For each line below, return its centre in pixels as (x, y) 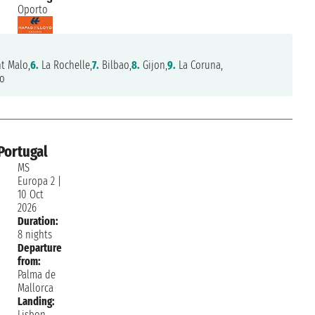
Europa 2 (37, 181)
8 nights (35, 235)
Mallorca (36, 288)
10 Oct (31, 195)
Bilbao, (116, 65)
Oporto (33, 10)
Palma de (37, 275)
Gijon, (154, 65)
